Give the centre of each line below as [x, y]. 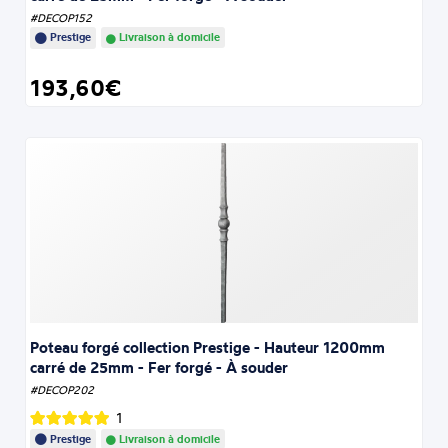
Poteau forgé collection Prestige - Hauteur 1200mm [208, 347]
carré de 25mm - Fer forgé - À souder [159, 367]
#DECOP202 [62, 389]
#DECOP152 [61, 18]
